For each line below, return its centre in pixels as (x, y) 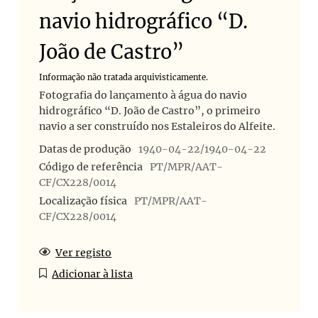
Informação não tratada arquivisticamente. (124, 77)
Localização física (83, 201)
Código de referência (91, 167)
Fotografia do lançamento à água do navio (143, 95)
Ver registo (84, 252)
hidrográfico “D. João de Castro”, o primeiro (150, 110)
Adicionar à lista (93, 274)
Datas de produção (85, 149)
